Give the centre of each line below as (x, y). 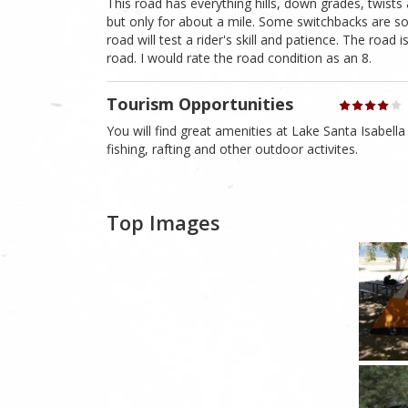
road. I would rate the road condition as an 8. (239, 58)
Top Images (163, 223)
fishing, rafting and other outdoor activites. (232, 148)
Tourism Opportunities (200, 103)
